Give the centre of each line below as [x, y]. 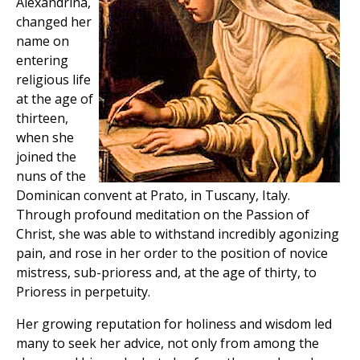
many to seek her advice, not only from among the [168, 343]
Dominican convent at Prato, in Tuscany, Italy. [153, 195]
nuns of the [51, 176]
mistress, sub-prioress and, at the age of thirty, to [166, 272]
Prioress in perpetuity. [83, 291]
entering [42, 60]
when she [45, 137]
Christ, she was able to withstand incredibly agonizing [178, 233]
